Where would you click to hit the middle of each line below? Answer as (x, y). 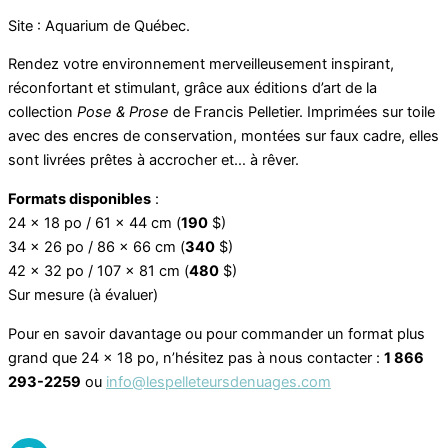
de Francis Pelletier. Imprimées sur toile (302, 112)
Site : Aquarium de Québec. (99, 25)
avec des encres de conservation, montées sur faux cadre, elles (223, 136)
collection (42, 112)
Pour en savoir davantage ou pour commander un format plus (216, 333)
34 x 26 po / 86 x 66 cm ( (96, 246)
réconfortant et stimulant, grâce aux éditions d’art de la (192, 88)
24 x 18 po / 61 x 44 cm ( (94, 222)
